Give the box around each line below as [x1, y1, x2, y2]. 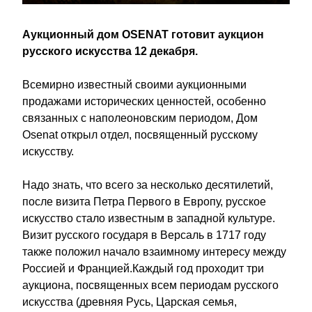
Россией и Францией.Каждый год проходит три [22, 263, 264, 274]
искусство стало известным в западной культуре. [22, 212, 275, 224]
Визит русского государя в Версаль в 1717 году [22, 229, 266, 241]
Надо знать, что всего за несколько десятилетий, [22, 179, 273, 191]
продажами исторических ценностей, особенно [22, 95, 266, 107]
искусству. [22, 146, 74, 157]
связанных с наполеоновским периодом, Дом [22, 112, 258, 124]
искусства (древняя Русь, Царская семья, [22, 296, 237, 308]
